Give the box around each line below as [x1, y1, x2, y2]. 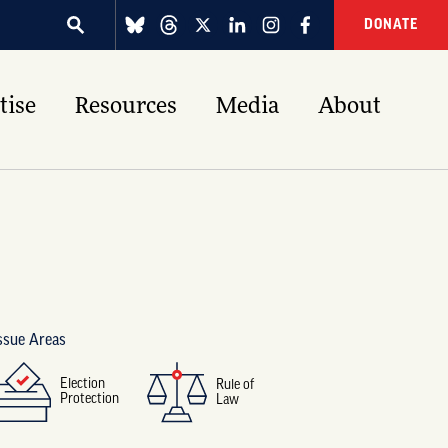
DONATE [364, 18, 418, 32]
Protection [59, 392, 119, 407]
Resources [74, 96, 177, 119]
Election [59, 377, 105, 392]
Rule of [215, 377, 254, 393]
